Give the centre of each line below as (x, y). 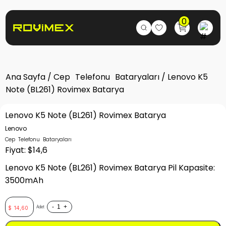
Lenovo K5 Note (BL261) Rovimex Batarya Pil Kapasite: (110, 168)
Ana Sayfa (25, 77)
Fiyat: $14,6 (26, 150)
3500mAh (24, 180)
